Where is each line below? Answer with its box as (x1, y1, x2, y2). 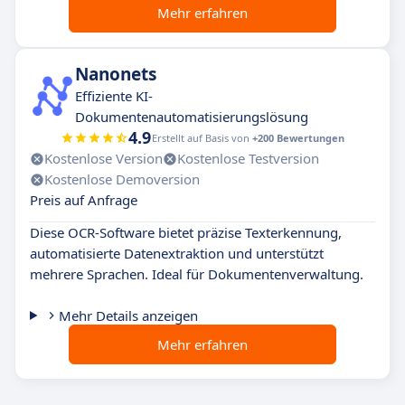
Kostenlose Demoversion (44, 170, 200, 188)
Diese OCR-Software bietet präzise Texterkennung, (30, 223, 342, 241)
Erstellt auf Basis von (152, 131, 252, 145)
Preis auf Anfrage (30, 191, 137, 209)
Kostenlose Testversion (177, 149, 319, 167)
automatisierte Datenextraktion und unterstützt (30, 244, 324, 262)
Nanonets (75, 62, 156, 86)
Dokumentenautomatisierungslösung (75, 108, 308, 126)
